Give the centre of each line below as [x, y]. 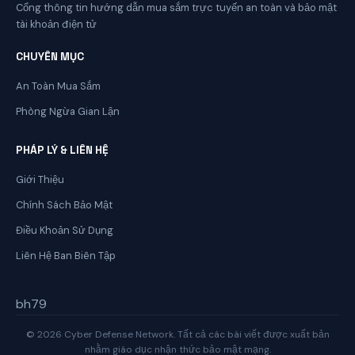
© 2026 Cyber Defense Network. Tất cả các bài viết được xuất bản [177, 334]
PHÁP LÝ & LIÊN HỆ [62, 150]
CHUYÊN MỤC [50, 56]
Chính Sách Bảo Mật [64, 204]
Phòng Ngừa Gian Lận [68, 111]
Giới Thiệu [40, 179]
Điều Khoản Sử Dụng [65, 230]
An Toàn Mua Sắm [58, 86]
